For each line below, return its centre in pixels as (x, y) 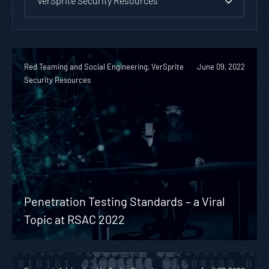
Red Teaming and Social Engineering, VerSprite (104, 66)
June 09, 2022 (221, 66)
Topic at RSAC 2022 (74, 219)
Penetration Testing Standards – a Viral (125, 201)
